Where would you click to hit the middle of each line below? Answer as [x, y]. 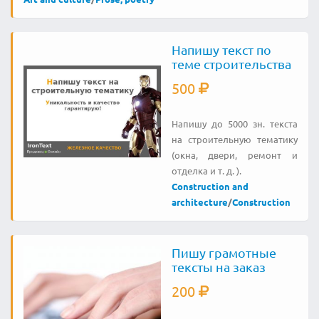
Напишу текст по [221, 49]
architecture [199, 202]
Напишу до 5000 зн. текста [234, 124]
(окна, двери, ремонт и [234, 155]
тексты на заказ [218, 267]
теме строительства [231, 64]
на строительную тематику [234, 139]
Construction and [210, 186]
